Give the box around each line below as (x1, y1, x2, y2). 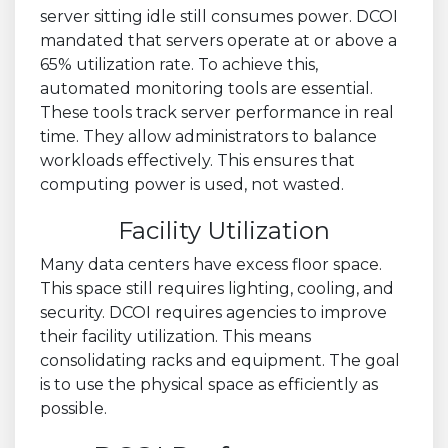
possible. (40, 398, 107, 418)
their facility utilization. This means (40, 326, 311, 346)
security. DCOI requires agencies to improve (40, 302, 387, 322)
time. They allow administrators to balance (40, 126, 377, 146)
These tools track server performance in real (40, 102, 394, 122)
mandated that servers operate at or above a (40, 30, 397, 50)
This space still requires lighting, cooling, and (40, 278, 394, 298)
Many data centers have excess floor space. (40, 254, 382, 274)
